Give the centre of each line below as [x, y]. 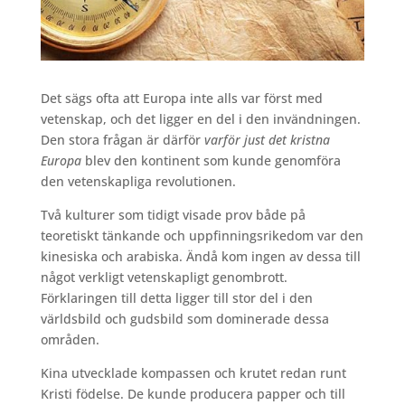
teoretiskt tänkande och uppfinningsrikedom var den [202, 235]
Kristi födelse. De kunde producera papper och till [193, 393]
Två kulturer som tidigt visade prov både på [173, 214]
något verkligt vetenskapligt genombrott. [164, 277]
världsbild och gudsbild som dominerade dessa [184, 318]
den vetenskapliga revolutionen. [138, 181]
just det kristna [287, 139]
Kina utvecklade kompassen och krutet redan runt [193, 372]
